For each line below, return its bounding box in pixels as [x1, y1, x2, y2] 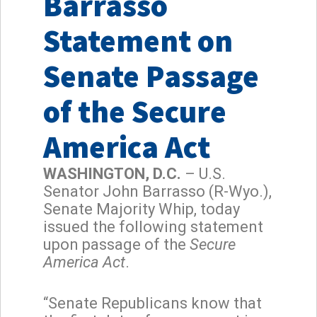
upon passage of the [43, 235, 190, 253]
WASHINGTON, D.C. [43, 164, 185, 183]
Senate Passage [43, 56, 259, 96]
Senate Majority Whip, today [43, 200, 240, 218]
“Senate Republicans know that [43, 294, 262, 312]
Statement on [43, 21, 233, 60]
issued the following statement [43, 217, 263, 236]
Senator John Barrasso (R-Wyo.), [43, 182, 272, 200]
